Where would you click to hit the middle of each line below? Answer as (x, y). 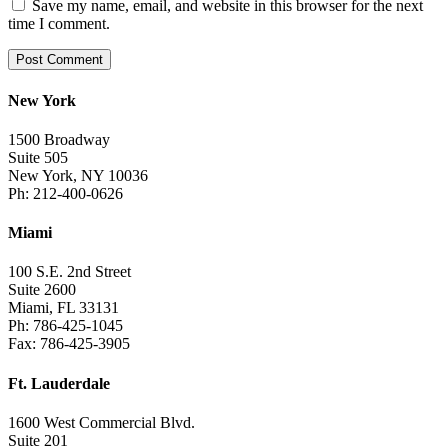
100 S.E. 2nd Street (69, 272)
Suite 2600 (42, 290)
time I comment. (59, 24)
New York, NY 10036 (78, 175)
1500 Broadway (59, 139)
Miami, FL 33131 (63, 308)
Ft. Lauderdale (59, 383)
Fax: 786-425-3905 (69, 344)
